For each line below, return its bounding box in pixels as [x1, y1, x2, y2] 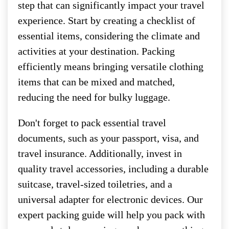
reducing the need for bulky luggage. [18, 91, 170, 103]
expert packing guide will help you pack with [18, 209, 205, 220]
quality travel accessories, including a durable [18, 163, 209, 174]
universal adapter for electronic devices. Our [18, 193, 203, 205]
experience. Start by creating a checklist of [18, 14, 195, 26]
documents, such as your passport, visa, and [18, 132, 199, 144]
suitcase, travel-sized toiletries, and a [18, 178, 172, 190]
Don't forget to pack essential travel [18, 117, 166, 128]
